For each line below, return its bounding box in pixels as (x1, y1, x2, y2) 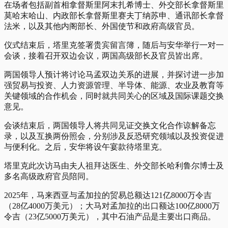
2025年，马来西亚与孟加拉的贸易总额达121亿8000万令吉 (4, 190, 212, 199)
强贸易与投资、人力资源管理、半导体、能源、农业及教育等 (4, 80, 224, 90)
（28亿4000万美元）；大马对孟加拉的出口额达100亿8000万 (4, 201, 220, 210)
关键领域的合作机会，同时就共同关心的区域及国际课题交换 (4, 91, 224, 100)
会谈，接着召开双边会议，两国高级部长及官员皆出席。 (4, 51, 208, 60)
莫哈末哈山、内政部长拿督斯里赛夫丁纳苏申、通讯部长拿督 (4, 11, 224, 20)
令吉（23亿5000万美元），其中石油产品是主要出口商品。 (4, 212, 216, 221)
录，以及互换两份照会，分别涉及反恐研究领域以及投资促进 (4, 131, 224, 140)
